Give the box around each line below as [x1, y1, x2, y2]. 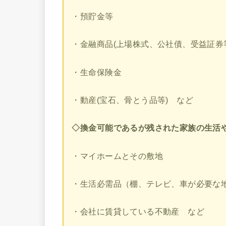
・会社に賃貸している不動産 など [72, 207, 205, 216]
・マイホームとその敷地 [72, 151, 163, 160]
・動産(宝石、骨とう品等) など [72, 95, 194, 104]
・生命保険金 [72, 67, 122, 77]
